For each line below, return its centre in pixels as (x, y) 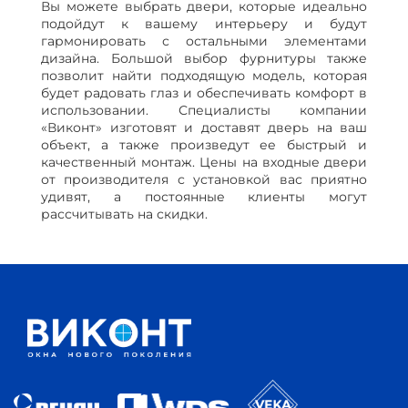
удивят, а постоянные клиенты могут (204, 197)
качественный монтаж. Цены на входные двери (204, 163)
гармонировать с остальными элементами (204, 41)
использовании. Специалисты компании (204, 111)
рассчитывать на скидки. (124, 214)
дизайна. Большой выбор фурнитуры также (204, 59)
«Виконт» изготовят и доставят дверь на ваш (204, 128)
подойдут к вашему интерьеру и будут (204, 24)
